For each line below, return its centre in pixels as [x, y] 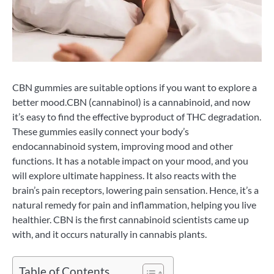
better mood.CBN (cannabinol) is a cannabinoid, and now [131, 102]
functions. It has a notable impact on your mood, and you [130, 160]
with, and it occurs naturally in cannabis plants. [109, 234]
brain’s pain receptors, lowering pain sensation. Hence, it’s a [135, 190]
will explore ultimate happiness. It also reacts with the [124, 175]
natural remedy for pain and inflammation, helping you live [134, 204]
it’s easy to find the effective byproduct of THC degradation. [137, 116]
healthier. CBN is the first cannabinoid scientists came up [131, 219]
